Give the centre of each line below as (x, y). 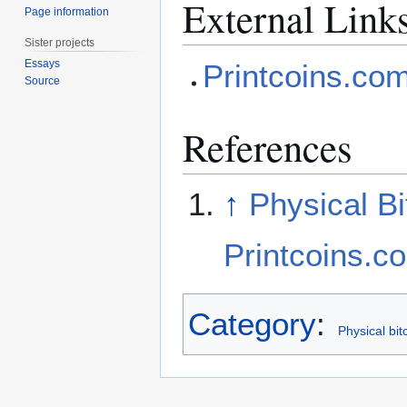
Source (43, 81)
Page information (67, 11)
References (268, 146)
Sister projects (60, 42)
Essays (43, 64)
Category (252, 323)
